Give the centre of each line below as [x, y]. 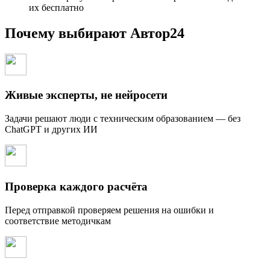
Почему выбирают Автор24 [95, 33]
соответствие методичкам [58, 221]
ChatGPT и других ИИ [51, 130]
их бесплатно [56, 7]
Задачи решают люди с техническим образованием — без [123, 119]
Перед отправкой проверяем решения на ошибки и [109, 210]
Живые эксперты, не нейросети [86, 95]
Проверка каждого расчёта [76, 186]
